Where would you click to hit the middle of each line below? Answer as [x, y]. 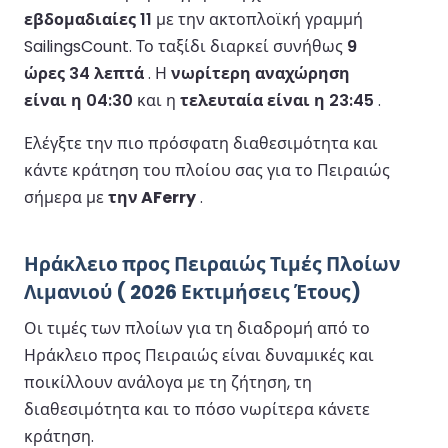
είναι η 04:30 [78, 100]
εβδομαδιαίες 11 [88, 19]
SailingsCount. [80, 46]
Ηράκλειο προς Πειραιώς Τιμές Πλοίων [212, 264]
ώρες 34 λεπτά [84, 73]
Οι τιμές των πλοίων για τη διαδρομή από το [197, 328]
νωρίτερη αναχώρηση [260, 73]
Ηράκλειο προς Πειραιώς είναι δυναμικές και [199, 355]
